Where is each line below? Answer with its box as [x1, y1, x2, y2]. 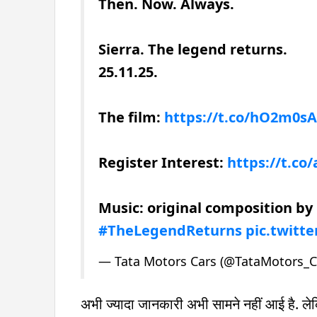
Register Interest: [98, 152, 227, 172]
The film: [98, 107, 164, 127]
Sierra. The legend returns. [98, 39, 287, 59]
